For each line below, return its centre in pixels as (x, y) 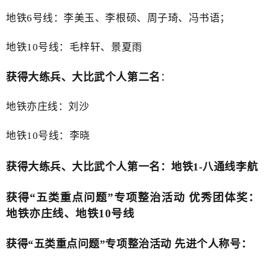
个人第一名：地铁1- (154, 167)
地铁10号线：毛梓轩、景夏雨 (74, 47)
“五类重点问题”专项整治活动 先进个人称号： (140, 244)
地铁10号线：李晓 (48, 135)
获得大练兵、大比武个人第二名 (83, 77)
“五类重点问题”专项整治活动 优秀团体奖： (145, 197)
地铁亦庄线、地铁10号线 (70, 213)
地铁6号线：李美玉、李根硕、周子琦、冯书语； (118, 18)
